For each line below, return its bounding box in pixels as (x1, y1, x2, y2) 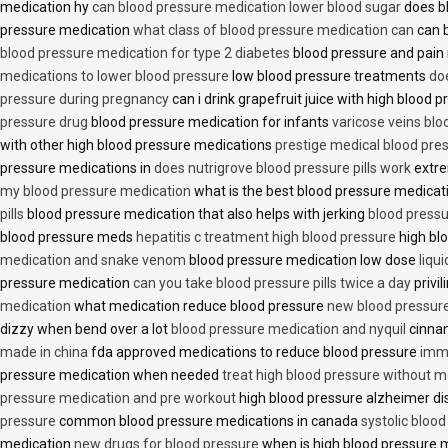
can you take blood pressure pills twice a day (133, 275, 411, 292)
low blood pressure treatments (229, 68, 429, 85)
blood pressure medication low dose (186, 252, 419, 269)
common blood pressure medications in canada (56, 413, 361, 430)
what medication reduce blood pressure (71, 298, 327, 315)
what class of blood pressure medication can (133, 22, 414, 39)
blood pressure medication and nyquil (171, 321, 406, 338)
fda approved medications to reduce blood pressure (88, 344, 420, 361)
